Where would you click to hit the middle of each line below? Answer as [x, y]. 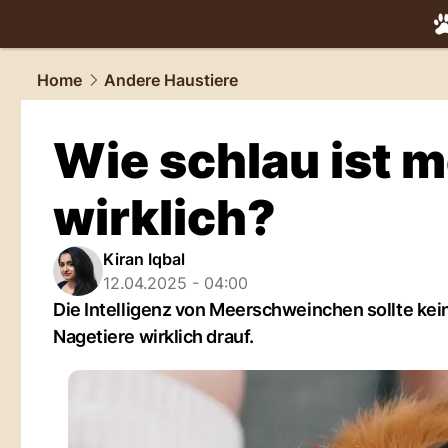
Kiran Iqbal [144, 259]
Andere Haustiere [171, 80]
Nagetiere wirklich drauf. [153, 336]
